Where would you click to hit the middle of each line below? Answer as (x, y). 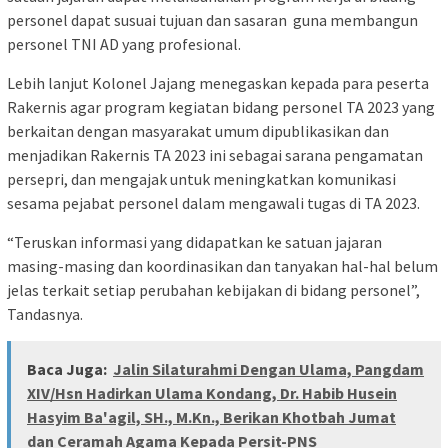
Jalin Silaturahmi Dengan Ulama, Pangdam (268, 369)
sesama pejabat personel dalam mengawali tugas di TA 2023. (213, 203)
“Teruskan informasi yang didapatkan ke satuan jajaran (194, 242)
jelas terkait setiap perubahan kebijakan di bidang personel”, (213, 290)
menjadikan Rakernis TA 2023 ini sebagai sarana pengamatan (215, 155)
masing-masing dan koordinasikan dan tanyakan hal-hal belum (222, 266)
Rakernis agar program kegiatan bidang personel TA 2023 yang (221, 107)
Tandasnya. (46, 314)
